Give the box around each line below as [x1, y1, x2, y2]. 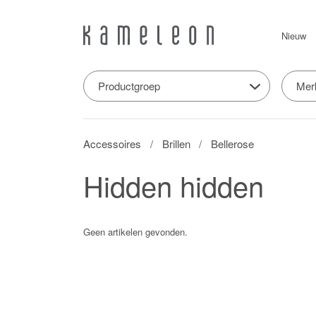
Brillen [162, 135, 190, 151]
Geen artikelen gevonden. [83, 224, 188, 238]
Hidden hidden [83, 164, 264, 205]
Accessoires [83, 135, 141, 151]
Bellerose [211, 135, 255, 151]
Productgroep [98, 78, 160, 93]
